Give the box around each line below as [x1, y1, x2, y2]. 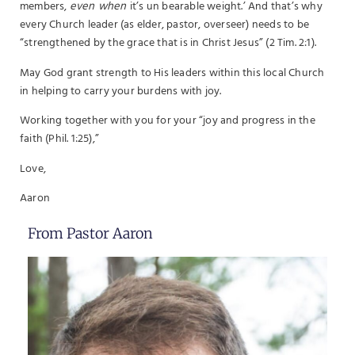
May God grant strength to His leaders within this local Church [20, 63, 325, 82]
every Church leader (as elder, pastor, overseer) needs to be [20, 16, 310, 35]
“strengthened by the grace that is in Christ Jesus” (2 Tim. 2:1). [20, 34, 322, 53]
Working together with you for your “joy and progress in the [20, 112, 315, 131]
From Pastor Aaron [28, 224, 153, 243]
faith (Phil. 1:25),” [20, 130, 102, 149]
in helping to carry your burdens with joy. [20, 82, 222, 101]
